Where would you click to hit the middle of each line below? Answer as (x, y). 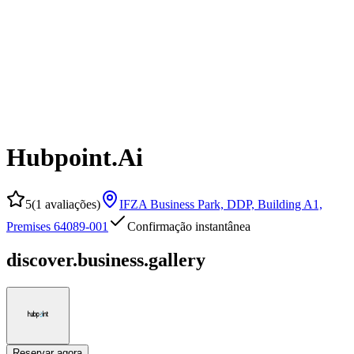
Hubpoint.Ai (75, 158)
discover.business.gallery (106, 260)
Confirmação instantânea (189, 226)
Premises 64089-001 (57, 226)
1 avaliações (66, 204)
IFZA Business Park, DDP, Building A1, (221, 204)
